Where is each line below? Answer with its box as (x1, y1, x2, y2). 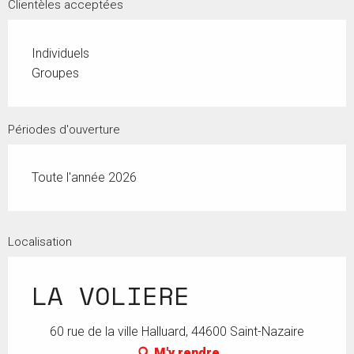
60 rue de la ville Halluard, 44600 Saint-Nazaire (50, 323, 304, 339)
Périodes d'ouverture (8, 122, 120, 137)
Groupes (32, 65, 79, 81)
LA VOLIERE (32, 276, 190, 314)
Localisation (8, 234, 72, 249)
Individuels (32, 45, 89, 61)
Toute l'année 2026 (32, 169, 137, 185)
